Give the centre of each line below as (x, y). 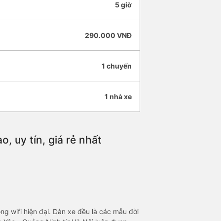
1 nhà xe (118, 97)
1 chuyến (117, 66)
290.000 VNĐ (108, 36)
